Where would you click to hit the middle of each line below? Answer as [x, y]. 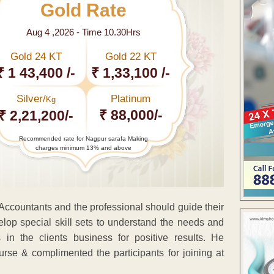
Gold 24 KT [36, 56]
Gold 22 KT [131, 56]
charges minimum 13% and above [83, 147]
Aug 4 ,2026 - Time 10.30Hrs [83, 32]
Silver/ [31, 98]
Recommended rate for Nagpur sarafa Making [83, 138]
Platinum [131, 98]
